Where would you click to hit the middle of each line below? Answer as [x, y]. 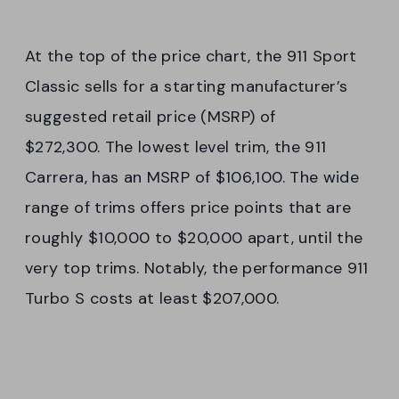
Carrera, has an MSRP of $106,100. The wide [192, 177]
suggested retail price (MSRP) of [151, 116]
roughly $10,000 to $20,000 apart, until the [194, 237]
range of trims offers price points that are [188, 207]
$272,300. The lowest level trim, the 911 [176, 147]
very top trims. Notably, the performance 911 [197, 268]
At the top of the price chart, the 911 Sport [191, 56]
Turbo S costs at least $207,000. [152, 298]
